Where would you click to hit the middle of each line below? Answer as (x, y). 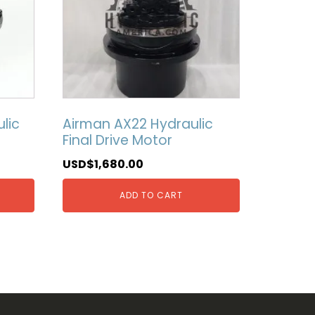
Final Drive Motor (117, 141)
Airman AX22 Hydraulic (137, 124)
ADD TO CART (151, 195)
